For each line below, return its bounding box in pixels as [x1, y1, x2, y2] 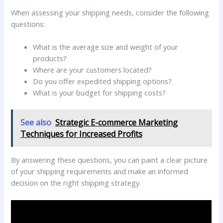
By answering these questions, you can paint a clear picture [11, 154, 208, 165]
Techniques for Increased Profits [20, 128, 143, 139]
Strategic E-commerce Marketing [55, 116, 178, 128]
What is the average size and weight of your [33, 42, 179, 52]
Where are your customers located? [33, 65, 152, 75]
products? [33, 53, 67, 64]
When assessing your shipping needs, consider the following [11, 7, 210, 18]
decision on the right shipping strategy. [11, 177, 141, 188]
